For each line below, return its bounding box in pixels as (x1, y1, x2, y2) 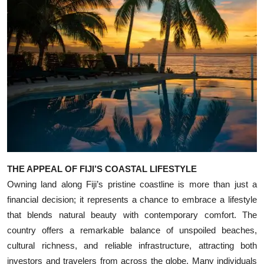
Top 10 (9, 4, 39, 16)
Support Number (9, 62, 84, 74)
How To (9, 33, 44, 45)
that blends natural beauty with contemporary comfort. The (7, 209, 257, 220)
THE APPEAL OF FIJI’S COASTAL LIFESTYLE (7, 163, 197, 174)
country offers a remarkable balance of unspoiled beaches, (7, 225, 257, 235)
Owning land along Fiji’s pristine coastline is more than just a (7, 179, 257, 189)
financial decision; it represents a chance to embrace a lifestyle (7, 194, 257, 204)
